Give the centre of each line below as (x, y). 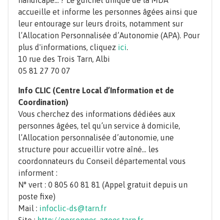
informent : (38, 173)
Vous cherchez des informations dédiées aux (97, 114)
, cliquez (102, 47)
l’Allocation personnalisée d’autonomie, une (96, 138)
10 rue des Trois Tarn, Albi (64, 59)
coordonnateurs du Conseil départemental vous (102, 161)
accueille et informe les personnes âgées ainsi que (108, 12)
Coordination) (43, 102)
